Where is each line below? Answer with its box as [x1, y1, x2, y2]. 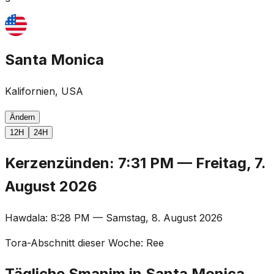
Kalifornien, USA [5, 84, 83, 97]
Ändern [10, 112, 35, 122]
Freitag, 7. [196, 154, 265, 172]
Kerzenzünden [5, 154, 109, 172]
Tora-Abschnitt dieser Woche [5, 236, 141, 249]
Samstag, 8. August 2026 [106, 211, 223, 224]
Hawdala [5, 211, 45, 224]
